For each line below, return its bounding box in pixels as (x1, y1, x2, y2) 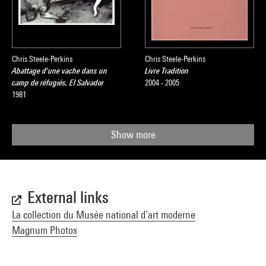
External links (27, 188, 109, 207)
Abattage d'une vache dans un (12, 66, 107, 75)
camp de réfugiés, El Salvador (12, 78, 104, 87)
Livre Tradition (145, 66, 189, 75)
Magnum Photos (12, 224, 77, 236)
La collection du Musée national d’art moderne (12, 208, 195, 221)
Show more (110, 128, 156, 141)
